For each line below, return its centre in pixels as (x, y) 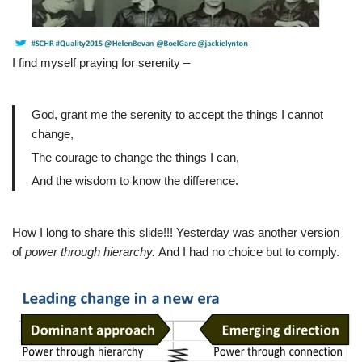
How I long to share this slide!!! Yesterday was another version (176, 233)
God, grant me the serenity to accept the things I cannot (177, 115)
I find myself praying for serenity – (101, 63)
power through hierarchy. (92, 252)
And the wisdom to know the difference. (135, 181)
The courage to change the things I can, (135, 158)
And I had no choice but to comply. (249, 252)
